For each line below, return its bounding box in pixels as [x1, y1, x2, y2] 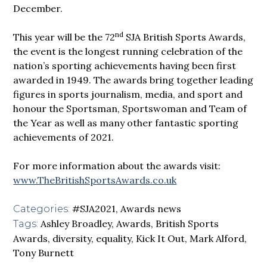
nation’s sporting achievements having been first [13, 59, 237, 72]
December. [13, 2, 63, 14]
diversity [52, 232, 92, 244]
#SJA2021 [72, 202, 116, 215]
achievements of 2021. [13, 131, 114, 143]
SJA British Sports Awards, [123, 30, 246, 43]
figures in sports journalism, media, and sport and [13, 88, 243, 100]
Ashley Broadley [41, 217, 112, 229]
